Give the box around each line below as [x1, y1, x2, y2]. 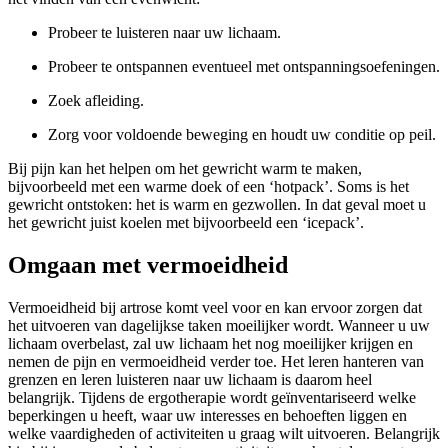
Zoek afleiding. [48, 91, 144, 109]
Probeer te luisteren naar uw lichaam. [48, 23, 281, 41]
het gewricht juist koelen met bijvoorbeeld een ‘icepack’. [8, 213, 364, 231]
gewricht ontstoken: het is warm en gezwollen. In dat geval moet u [8, 195, 426, 213]
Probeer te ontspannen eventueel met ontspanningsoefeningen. [48, 57, 440, 75]
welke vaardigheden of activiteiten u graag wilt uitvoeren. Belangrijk [8, 424, 440, 442]
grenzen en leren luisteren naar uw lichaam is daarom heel [8, 370, 372, 388]
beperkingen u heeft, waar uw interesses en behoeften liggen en [8, 406, 407, 424]
